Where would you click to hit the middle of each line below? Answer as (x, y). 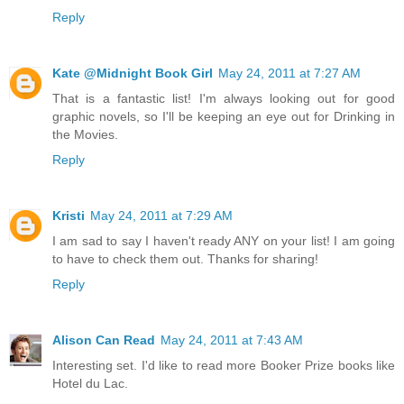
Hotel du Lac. (90, 383)
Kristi (69, 215)
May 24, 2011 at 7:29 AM (161, 215)
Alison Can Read (104, 340)
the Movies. (85, 134)
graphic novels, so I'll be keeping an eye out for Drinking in (224, 116)
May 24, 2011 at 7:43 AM (232, 340)
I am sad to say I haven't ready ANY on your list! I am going (224, 240)
